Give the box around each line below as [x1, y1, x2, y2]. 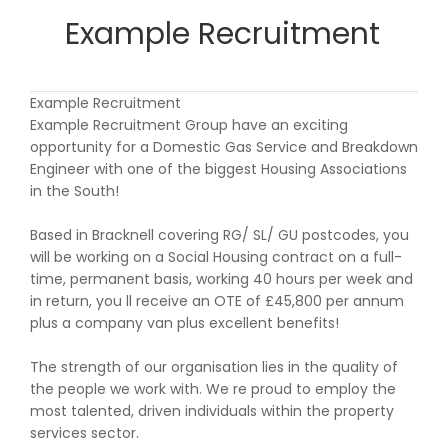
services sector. [30, 423, 139, 443]
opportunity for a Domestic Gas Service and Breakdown [30, 137, 418, 157]
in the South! [30, 181, 119, 201]
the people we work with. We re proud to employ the [30, 379, 396, 399]
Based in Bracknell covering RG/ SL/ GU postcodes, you [30, 225, 409, 245]
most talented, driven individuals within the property [30, 401, 394, 421]
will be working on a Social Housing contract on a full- [30, 247, 402, 267]
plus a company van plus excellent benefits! [30, 313, 339, 333]
